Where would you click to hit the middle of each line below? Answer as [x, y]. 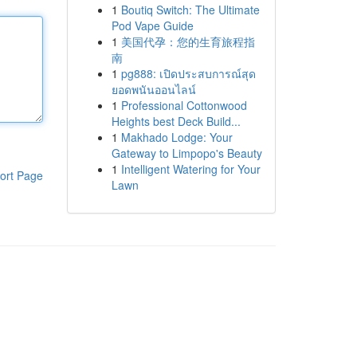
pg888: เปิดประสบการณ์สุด [188, 73]
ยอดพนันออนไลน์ [153, 89]
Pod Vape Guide [152, 25]
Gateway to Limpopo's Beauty [186, 153]
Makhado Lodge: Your [177, 137]
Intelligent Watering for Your [190, 169]
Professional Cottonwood [184, 105]
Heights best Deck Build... [176, 121]
